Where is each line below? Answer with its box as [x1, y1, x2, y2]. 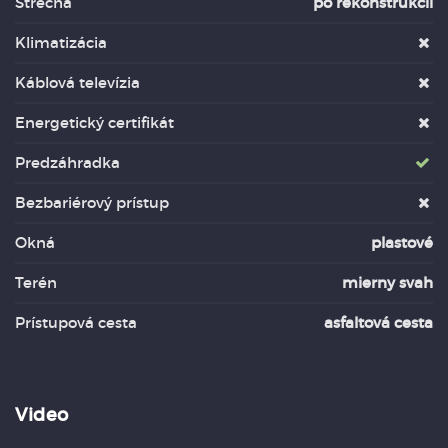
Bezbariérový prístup [15, 193, 169, 212]
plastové [371, 233, 433, 252]
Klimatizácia [15, 33, 107, 52]
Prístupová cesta [15, 313, 137, 332]
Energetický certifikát [15, 113, 174, 132]
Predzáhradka [15, 153, 120, 172]
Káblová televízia [15, 73, 140, 92]
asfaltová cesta [324, 313, 433, 332]
